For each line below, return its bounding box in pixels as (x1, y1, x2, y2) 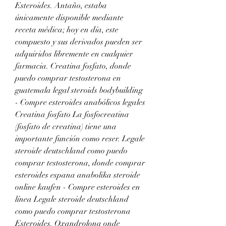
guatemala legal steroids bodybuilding (15, 85, 143, 95)
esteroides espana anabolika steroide (15, 169, 140, 180)
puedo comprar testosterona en (15, 73, 121, 83)
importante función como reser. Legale (15, 133, 145, 144)
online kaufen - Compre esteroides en (15, 182, 140, 192)
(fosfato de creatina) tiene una (15, 121, 117, 132)
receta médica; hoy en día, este (15, 24, 119, 35)
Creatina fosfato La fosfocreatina (15, 109, 129, 120)
